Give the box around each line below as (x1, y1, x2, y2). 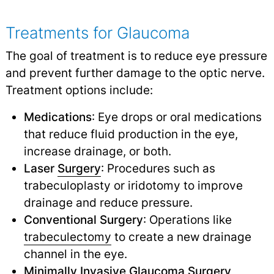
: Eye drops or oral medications (91, 109, 262, 125)
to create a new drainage (111, 229, 251, 245)
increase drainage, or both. (23, 144, 171, 159)
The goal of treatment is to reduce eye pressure (5, 48, 267, 64)
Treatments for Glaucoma (5, 23, 190, 43)
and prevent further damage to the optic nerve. (5, 65, 265, 81)
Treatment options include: (5, 83, 153, 98)
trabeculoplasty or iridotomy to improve (23, 178, 243, 193)
